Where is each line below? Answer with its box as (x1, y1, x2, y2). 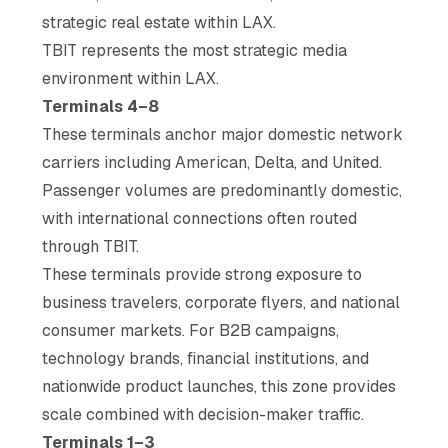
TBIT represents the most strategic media (42, 39, 348, 61)
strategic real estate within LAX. (42, 11, 277, 33)
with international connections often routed (42, 207, 358, 229)
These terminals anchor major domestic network (42, 123, 404, 145)
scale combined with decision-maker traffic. (42, 403, 365, 425)
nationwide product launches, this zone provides (42, 375, 397, 397)
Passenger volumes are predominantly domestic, (42, 179, 403, 201)
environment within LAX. (42, 67, 220, 89)
